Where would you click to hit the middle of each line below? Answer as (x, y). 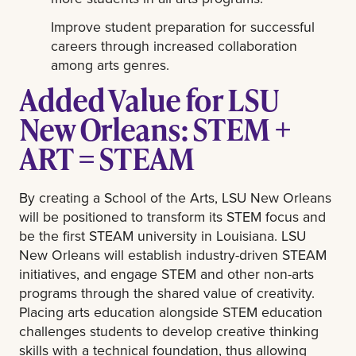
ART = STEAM (106, 158)
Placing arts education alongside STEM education (171, 311)
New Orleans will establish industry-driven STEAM (173, 254)
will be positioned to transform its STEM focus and (172, 216)
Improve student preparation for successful (183, 27)
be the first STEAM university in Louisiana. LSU (163, 235)
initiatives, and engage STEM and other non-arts (166, 273)
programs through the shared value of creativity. (167, 292)
